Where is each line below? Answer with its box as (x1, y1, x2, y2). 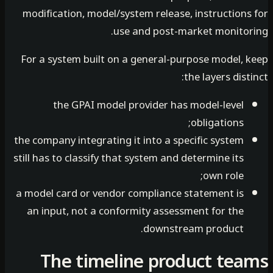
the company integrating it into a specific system (38, 129, 268, 151)
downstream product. (167, 218, 268, 239)
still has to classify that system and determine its (37, 147, 268, 169)
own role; (227, 165, 268, 186)
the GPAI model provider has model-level (77, 94, 268, 116)
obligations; (214, 112, 268, 133)
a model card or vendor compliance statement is (40, 182, 268, 204)
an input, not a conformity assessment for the (51, 200, 268, 222)
